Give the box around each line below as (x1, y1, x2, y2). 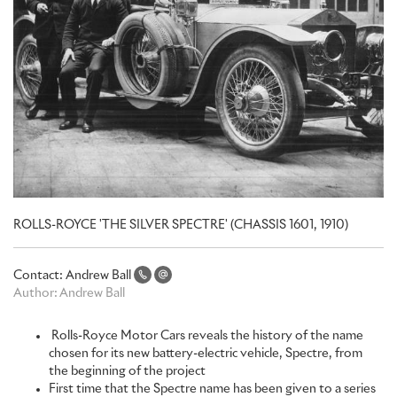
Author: (13, 287, 59, 300)
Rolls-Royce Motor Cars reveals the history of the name (51, 330, 363, 342)
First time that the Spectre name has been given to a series (49, 383, 376, 395)
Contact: (13, 269, 66, 282)
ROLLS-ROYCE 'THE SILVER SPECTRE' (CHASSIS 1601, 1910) (13, 219, 348, 231)
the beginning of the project (49, 365, 206, 378)
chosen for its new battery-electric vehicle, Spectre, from (49, 347, 362, 360)
